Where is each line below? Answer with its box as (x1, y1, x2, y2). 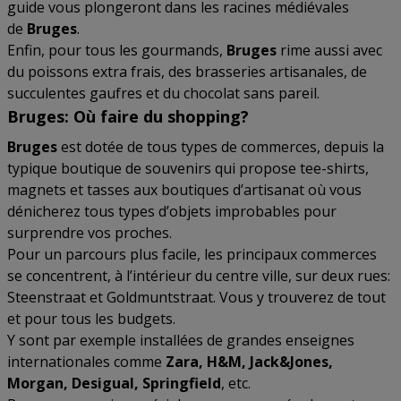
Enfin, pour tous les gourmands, (7, 40, 226, 60)
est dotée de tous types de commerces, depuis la (57, 137, 384, 157)
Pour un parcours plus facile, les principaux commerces (7, 244, 377, 264)
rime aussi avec (277, 40, 382, 60)
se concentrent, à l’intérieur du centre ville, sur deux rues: (7, 266, 390, 286)
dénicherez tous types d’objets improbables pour (7, 201, 337, 221)
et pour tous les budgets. (7, 309, 175, 328)
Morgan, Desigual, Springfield (7, 373, 221, 393)
